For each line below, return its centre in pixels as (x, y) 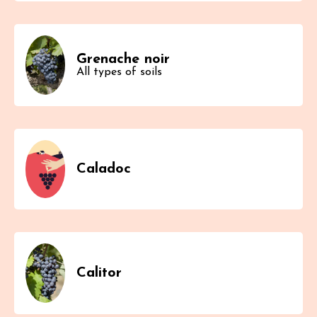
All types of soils (119, 73)
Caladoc (104, 169)
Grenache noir (123, 60)
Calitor (99, 273)
